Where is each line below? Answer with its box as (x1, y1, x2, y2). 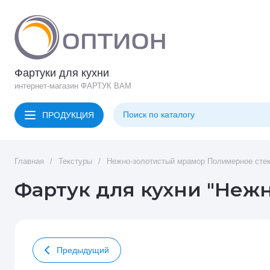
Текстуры (58, 157, 92, 166)
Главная (14, 157, 44, 166)
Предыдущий (57, 245, 109, 255)
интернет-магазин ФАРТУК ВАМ (14, 81, 131, 90)
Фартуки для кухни (14, 67, 109, 79)
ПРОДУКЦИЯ (42, 110, 94, 120)
